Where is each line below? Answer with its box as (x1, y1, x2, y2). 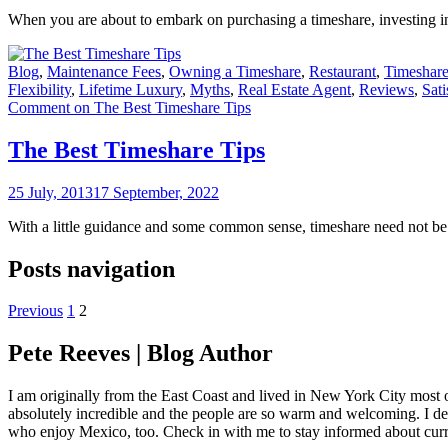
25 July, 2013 (8, 183, 93, 201)
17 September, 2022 (93, 183, 219, 201)
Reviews (359, 80, 414, 98)
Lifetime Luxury (79, 80, 182, 98)
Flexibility (8, 80, 71, 98)
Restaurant (309, 62, 376, 80)
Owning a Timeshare (169, 62, 301, 80)
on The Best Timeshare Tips (70, 98, 251, 116)
